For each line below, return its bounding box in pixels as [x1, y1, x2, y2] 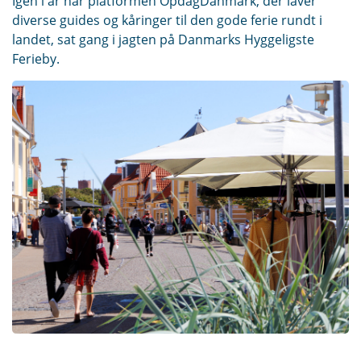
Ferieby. [12, 49, 60, 68]
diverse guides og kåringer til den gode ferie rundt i [12, 10, 322, 29]
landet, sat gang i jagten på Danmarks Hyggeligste [12, 30, 314, 48]
